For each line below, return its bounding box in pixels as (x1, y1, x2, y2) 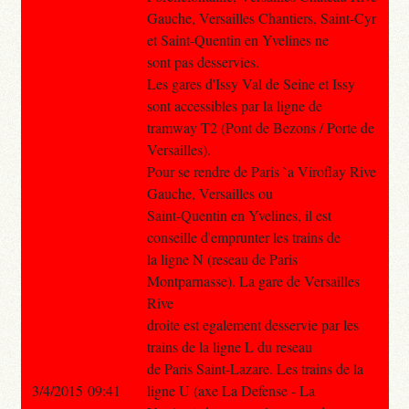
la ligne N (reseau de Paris (146, 248, 298, 268)
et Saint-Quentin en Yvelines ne (146, 29, 329, 49)
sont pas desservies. (146, 51, 259, 71)
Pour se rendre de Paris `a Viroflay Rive (146, 161, 376, 181)
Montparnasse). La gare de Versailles (146, 270, 360, 290)
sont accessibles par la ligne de (146, 95, 322, 115)
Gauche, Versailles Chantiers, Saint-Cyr (146, 7, 376, 27)
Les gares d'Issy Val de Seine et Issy (146, 73, 355, 93)
